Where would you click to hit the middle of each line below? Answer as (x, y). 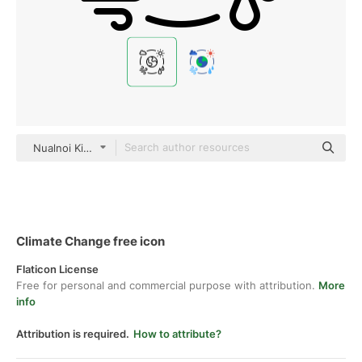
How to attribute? (177, 334)
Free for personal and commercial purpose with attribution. (167, 285)
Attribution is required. (73, 334)
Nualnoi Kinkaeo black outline (107, 148)
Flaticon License (57, 269)
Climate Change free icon (90, 241)
